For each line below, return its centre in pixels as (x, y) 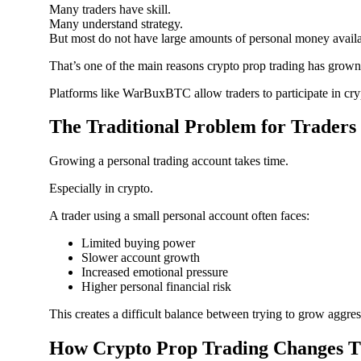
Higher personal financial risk (156, 287)
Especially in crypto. (101, 189)
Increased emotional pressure (155, 272)
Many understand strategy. (116, 23)
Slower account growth (141, 258)
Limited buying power (138, 243)
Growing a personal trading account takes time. (169, 161)
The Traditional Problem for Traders (203, 127)
